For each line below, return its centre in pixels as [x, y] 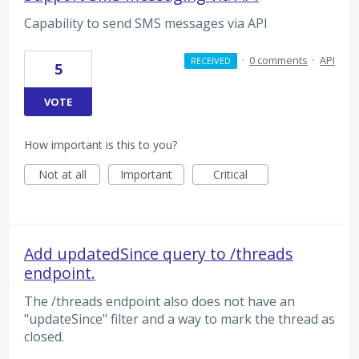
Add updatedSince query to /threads [159, 253]
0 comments [278, 60]
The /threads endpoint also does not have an [159, 301]
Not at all [62, 174]
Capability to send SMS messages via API [146, 24]
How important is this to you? [101, 144]
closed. [44, 336]
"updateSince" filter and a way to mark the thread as [179, 319]
